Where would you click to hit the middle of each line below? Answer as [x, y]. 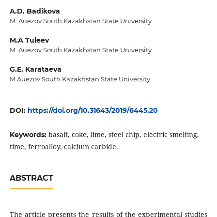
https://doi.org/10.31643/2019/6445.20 [93, 111]
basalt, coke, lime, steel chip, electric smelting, [124, 135]
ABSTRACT [31, 178]
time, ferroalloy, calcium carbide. [64, 147]
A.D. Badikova [35, 11]
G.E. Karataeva [35, 70]
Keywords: [29, 135]
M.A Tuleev [29, 40]
